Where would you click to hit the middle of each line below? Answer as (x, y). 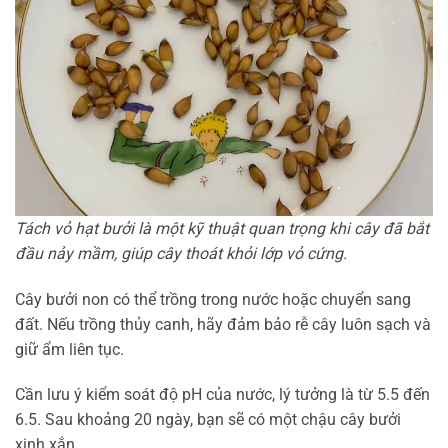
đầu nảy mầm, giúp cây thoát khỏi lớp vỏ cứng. (181, 253)
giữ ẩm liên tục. (69, 349)
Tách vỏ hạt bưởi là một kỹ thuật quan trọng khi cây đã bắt (222, 228)
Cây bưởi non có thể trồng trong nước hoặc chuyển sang (213, 299)
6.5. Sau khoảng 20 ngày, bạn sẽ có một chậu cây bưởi (208, 420)
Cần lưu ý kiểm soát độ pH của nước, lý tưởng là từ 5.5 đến (222, 395)
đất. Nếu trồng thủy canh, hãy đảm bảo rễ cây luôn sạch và (223, 324)
